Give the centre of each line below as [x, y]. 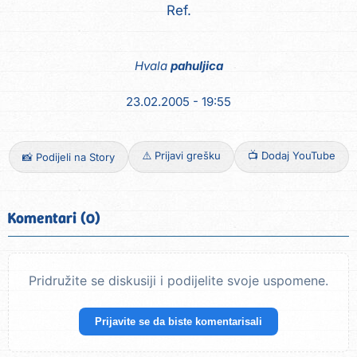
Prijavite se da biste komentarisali [178, 322]
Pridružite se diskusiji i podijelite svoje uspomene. [178, 281]
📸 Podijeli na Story [68, 157]
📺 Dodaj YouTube [291, 156]
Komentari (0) [54, 218]
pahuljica [196, 66]
